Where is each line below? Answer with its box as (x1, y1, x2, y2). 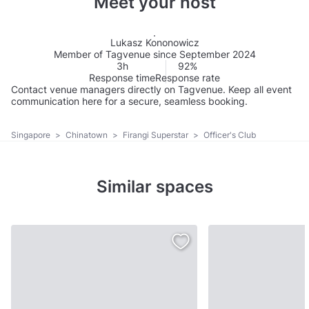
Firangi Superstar (123, 130, 190, 141)
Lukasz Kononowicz (110, 36, 199, 48)
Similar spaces (96, 177, 213, 197)
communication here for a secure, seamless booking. (11, 94, 248, 107)
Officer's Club (201, 130, 256, 141)
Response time (89, 71, 155, 83)
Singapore (11, 130, 52, 141)
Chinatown (66, 130, 110, 141)
